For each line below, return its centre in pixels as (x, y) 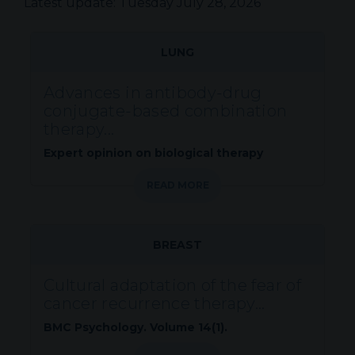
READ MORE (177, 185)
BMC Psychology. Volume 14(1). (136, 327)
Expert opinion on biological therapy (153, 153)
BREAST (177, 245)
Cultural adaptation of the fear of (172, 285)
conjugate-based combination (166, 111)
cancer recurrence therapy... (155, 303)
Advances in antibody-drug (153, 93)
